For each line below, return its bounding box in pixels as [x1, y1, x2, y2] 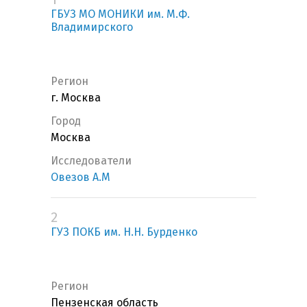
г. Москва [51, 91, 101, 105]
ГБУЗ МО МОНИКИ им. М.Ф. [51, 8, 190, 21]
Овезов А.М [51, 171, 110, 184]
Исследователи [51, 154, 132, 168]
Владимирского [51, 21, 133, 34]
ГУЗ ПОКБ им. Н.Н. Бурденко [51, 225, 197, 239]
